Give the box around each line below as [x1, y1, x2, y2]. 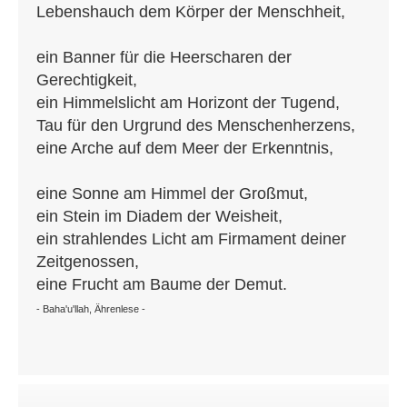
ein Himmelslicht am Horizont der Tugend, [36, 94, 340, 113]
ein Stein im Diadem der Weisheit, [36, 207, 283, 226]
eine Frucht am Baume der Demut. [36, 275, 287, 294]
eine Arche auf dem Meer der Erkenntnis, [36, 139, 333, 158]
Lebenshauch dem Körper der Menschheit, [36, 3, 345, 22]
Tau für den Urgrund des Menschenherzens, [36, 116, 355, 135]
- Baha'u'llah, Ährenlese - [36, 303, 145, 315]
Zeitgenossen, [36, 253, 139, 272]
